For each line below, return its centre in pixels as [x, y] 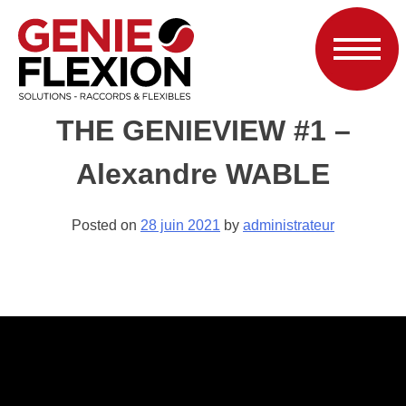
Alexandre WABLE [203, 174]
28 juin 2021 [180, 226]
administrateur [289, 226]
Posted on [106, 226]
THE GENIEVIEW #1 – [203, 130]
